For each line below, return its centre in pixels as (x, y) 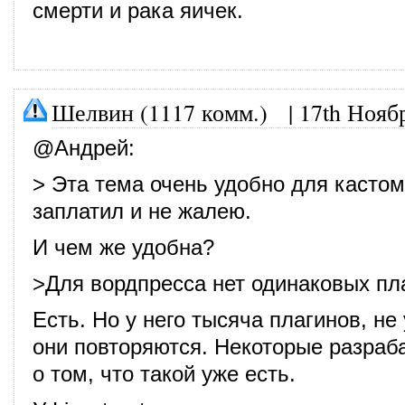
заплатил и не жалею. (142, 211)
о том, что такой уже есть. (164, 374)
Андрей (91, 148)
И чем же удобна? (123, 247)
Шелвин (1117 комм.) (160, 112)
